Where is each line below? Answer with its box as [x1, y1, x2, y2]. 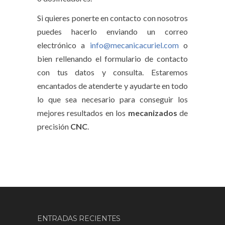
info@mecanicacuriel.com [89, 40, 179, 50]
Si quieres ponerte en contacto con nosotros [37, 13, 188, 23]
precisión [37, 121, 70, 131]
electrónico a [37, 40, 90, 50]
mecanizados [128, 107, 177, 118]
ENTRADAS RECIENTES [37, 213, 121, 223]
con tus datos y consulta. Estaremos [37, 67, 188, 77]
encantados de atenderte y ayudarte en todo [37, 80, 188, 90]
